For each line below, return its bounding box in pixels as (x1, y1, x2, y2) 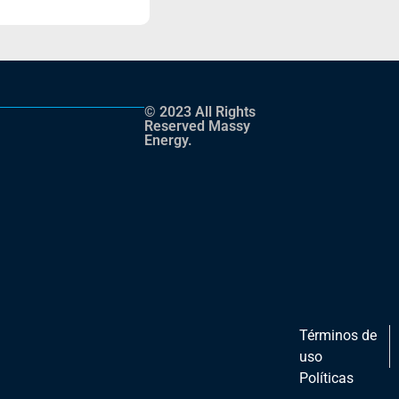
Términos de (299, 326, 378, 344)
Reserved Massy (144, 117, 251, 134)
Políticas (299, 369, 354, 387)
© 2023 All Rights (144, 102, 256, 120)
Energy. (144, 131, 193, 149)
